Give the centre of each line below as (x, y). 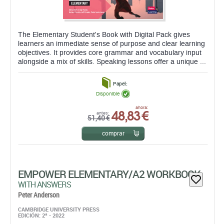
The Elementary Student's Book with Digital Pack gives (104, 35)
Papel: (120, 83)
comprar (113, 133)
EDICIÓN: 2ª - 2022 (41, 215)
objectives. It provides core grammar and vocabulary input (110, 53)
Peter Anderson (39, 195)
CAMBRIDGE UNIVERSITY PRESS (59, 209)
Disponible (108, 94)
